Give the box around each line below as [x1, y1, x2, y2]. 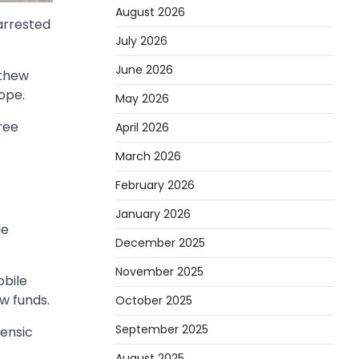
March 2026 [115, 147, 181, 164]
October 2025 [115, 292, 192, 309]
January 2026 [115, 205, 191, 222]
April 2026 [115, 119, 169, 135]
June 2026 [115, 61, 173, 78]
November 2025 [115, 263, 204, 280]
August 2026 [115, 3, 185, 20]
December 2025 [115, 234, 205, 251]
